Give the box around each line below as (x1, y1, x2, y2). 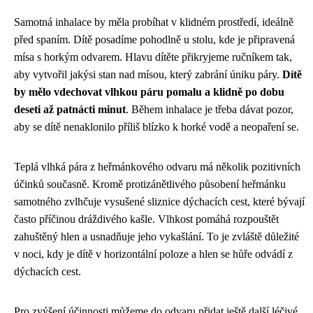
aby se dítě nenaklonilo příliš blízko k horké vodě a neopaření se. (14, 120, 299, 133)
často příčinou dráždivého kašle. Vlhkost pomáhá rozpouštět (14, 212, 279, 225)
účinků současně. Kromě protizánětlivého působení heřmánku (14, 177, 286, 190)
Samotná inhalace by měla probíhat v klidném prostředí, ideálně (14, 15, 293, 28)
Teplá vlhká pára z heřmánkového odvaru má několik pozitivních (14, 160, 300, 173)
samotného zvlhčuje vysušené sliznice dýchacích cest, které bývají (14, 195, 305, 208)
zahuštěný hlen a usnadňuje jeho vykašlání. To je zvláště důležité (14, 230, 299, 242)
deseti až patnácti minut (14, 103, 126, 115)
